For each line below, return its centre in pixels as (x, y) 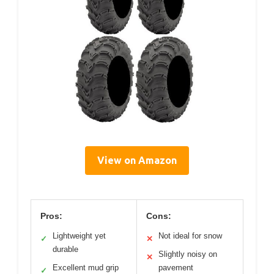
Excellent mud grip (86, 268)
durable (65, 249)
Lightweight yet (79, 236)
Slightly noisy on (188, 254)
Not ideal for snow (190, 236)
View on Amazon (137, 160)
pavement (176, 268)
